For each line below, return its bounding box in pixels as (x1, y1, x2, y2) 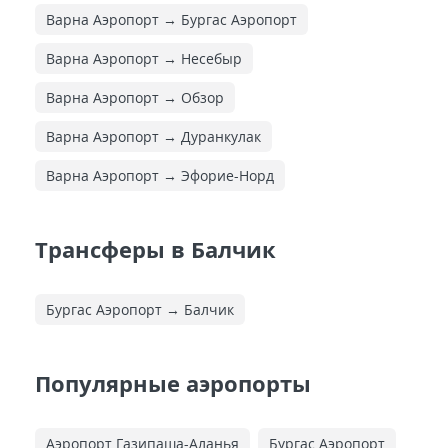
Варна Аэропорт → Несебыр (46, 48, 242, 68)
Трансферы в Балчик (35, 233, 276, 264)
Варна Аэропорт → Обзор (46, 87, 224, 107)
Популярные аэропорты (35, 367, 311, 398)
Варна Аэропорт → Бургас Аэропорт (46, 9, 297, 29)
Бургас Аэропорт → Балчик (46, 299, 234, 319)
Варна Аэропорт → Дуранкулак (46, 126, 261, 146)
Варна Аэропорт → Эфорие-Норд (46, 165, 274, 185)
